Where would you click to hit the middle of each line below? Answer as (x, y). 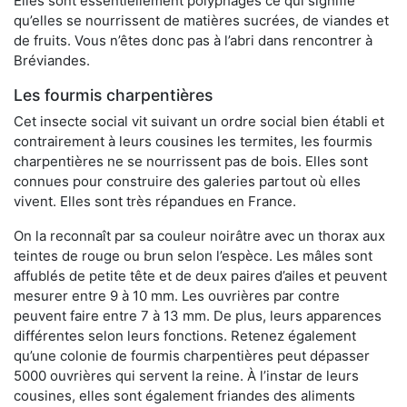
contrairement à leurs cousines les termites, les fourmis (193, 142)
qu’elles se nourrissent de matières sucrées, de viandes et (201, 21)
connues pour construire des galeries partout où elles (187, 182)
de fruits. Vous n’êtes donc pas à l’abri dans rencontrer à (193, 41)
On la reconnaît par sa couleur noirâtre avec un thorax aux (199, 236)
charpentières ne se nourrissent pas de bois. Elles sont (191, 162)
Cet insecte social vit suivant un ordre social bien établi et (199, 122)
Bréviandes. (52, 61)
